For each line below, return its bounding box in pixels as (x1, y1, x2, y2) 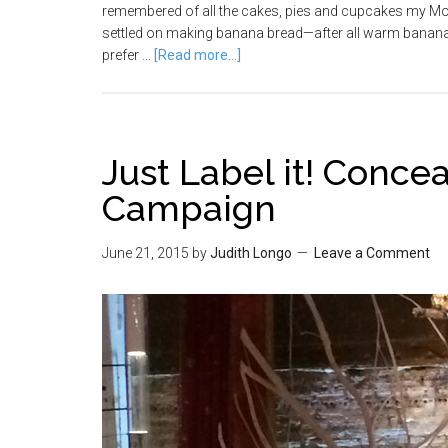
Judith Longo (210, 245, 292, 261)
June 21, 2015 (102, 245, 189, 261)
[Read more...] (154, 47, 241, 63)
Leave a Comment (314, 245, 430, 261)
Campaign (102, 187, 276, 229)
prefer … (102, 47, 154, 63)
